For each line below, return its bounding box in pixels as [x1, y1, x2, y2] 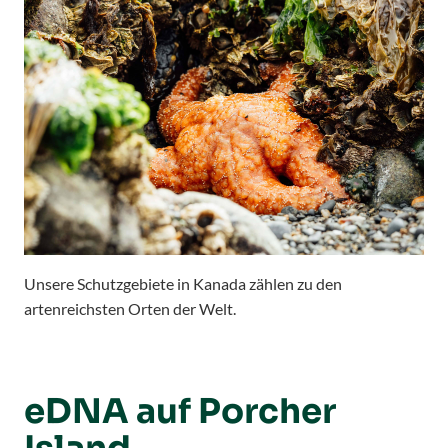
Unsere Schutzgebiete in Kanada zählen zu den [24, 273, 342, 293]
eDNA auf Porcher [24, 389, 336, 433]
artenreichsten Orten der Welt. [24, 298, 236, 318]
